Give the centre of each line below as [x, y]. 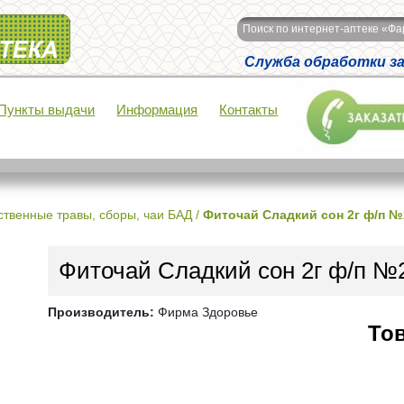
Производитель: [101, 312]
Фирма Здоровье [206, 312]
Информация [157, 110]
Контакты [249, 110]
